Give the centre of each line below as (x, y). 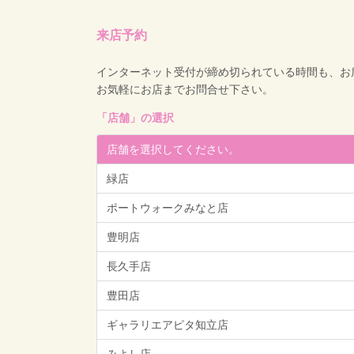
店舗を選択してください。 (173, 149)
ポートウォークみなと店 (168, 208)
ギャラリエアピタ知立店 (168, 325)
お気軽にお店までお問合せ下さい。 (185, 89)
